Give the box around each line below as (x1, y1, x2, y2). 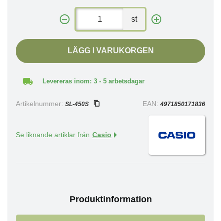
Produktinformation (69, 194, 152, 204)
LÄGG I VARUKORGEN (67, 46, 154, 55)
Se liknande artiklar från (16, 131, 90, 139)
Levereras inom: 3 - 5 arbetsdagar (42, 77, 145, 85)
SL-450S (65, 101, 89, 108)
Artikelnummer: (16, 100, 65, 108)
